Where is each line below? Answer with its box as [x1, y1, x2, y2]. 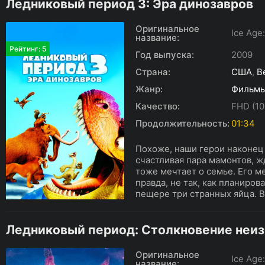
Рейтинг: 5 [9, 44, 46, 53]
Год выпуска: [135, 49, 194, 60]
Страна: [135, 66, 170, 77]
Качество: [135, 101, 180, 112]
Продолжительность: [135, 118, 230, 129]
